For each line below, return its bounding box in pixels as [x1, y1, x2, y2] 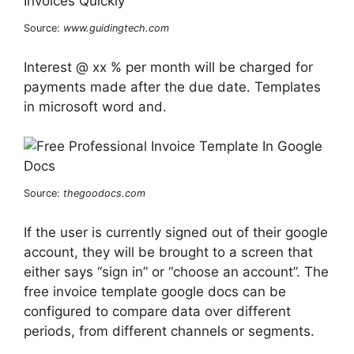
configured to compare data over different [24, 303, 291, 319]
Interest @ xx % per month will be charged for [24, 58, 313, 75]
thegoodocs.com [63, 187, 145, 200]
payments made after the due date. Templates [24, 78, 321, 95]
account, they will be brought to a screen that [24, 243, 313, 260]
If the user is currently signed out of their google [24, 224, 328, 240]
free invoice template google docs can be [24, 283, 286, 299]
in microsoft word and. [24, 98, 167, 115]
